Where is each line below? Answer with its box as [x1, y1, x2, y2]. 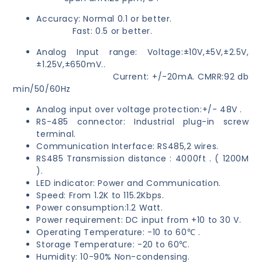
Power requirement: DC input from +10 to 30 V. [36, 214, 242, 226]
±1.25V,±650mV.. [36, 58, 106, 70]
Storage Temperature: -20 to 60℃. [36, 239, 190, 251]
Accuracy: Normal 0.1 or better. [36, 13, 172, 25]
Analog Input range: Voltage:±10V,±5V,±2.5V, [36, 46, 249, 58]
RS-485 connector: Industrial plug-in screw [36, 116, 249, 128]
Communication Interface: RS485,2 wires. [36, 140, 219, 153]
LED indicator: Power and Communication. [36, 177, 221, 189]
